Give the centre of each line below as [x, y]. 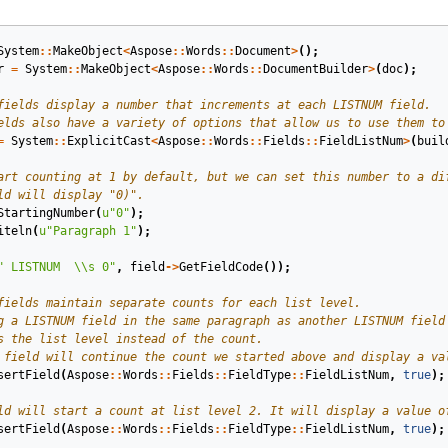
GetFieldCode [221, 267]
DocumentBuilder [315, 69]
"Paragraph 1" [91, 231]
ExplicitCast [109, 141]
